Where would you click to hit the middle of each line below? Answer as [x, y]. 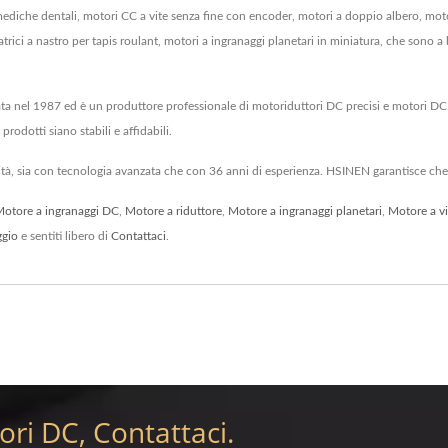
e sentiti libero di [64, 236]
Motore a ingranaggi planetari [305, 211]
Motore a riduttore [173, 211]
